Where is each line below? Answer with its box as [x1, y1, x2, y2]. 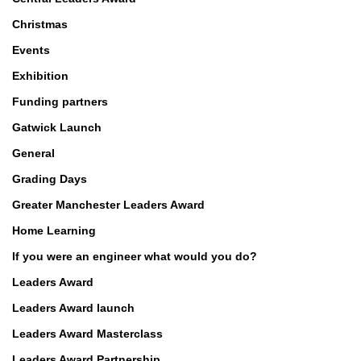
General [12, 147, 55, 160]
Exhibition [12, 69, 68, 83]
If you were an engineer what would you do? [12, 250, 257, 263]
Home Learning [12, 224, 96, 238]
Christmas [12, 18, 68, 31]
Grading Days [12, 172, 87, 186]
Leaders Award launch [12, 301, 135, 315]
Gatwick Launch [12, 121, 102, 135]
